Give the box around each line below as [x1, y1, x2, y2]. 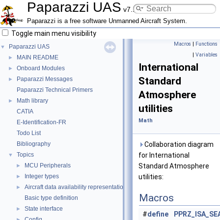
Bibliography [17, 140, 51, 147]
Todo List [17, 130, 41, 137]
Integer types [25, 173, 59, 180]
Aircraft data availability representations [25, 184, 130, 191]
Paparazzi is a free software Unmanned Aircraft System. [27, 18, 187, 25]
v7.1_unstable [121, 5, 167, 13]
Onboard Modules [17, 65, 65, 72]
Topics [17, 151, 34, 158]
